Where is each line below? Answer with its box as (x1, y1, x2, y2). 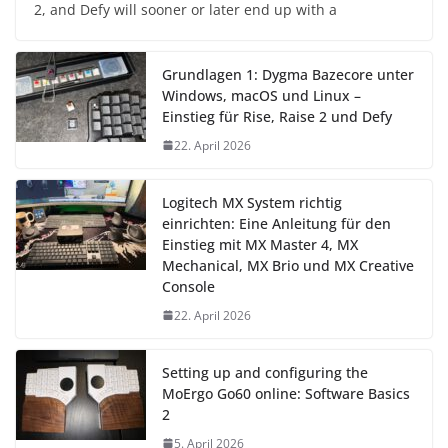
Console (162, 276, 215, 296)
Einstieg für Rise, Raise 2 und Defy (162, 106, 392, 126)
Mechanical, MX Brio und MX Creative (162, 255, 414, 275)
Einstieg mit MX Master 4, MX (162, 234, 358, 254)
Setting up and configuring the (162, 362, 368, 382)
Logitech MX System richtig (162, 192, 342, 212)
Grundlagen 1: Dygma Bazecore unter (162, 64, 414, 84)
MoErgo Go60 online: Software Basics (162, 383, 410, 403)
